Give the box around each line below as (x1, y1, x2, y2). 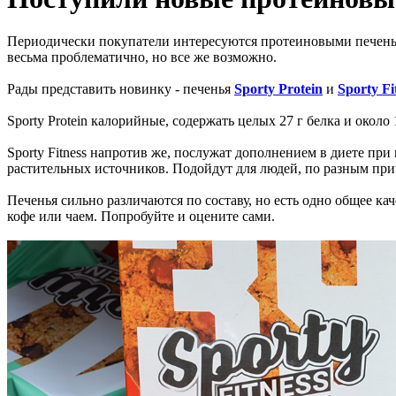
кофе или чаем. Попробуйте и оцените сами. (7, 209, 275, 225)
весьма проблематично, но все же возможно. (7, 49, 280, 65)
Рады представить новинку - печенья (7, 81, 234, 97)
